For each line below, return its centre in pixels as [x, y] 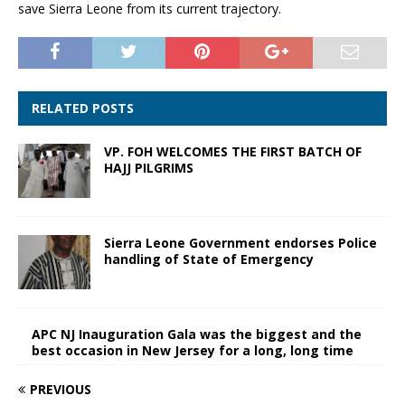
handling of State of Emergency [209, 259]
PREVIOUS [61, 390]
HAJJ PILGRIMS [149, 167]
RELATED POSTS [83, 108]
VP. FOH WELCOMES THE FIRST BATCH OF [233, 151]
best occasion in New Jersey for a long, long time [193, 351]
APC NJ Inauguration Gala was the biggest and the [197, 334]
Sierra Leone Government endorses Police [240, 242]
